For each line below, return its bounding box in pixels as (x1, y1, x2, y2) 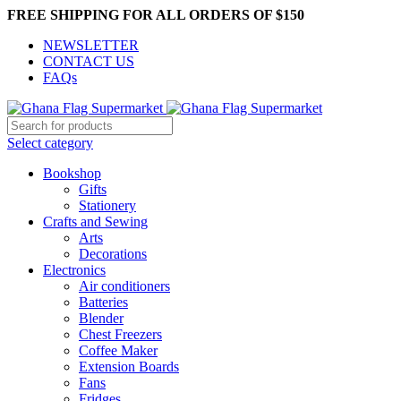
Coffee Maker (79, 343, 158, 358)
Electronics (43, 262, 106, 277)
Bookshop (43, 166, 101, 181)
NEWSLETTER (43, 38, 139, 53)
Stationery (79, 198, 136, 213)
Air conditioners (79, 278, 170, 294)
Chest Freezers (79, 327, 162, 342)
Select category (7, 135, 93, 150)
